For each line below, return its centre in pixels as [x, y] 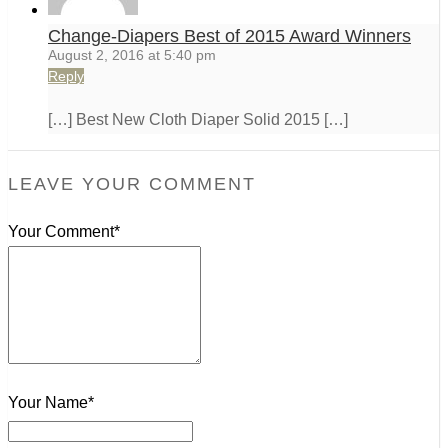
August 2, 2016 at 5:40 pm [132, 55]
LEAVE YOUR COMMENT [132, 184]
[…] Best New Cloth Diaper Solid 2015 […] [198, 120]
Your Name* [51, 403]
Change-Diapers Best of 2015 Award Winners [229, 36]
